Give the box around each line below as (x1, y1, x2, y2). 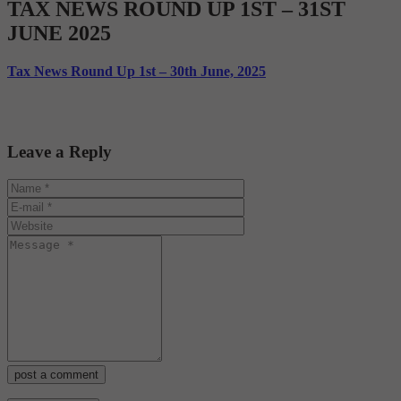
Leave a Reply (7, 142, 112, 162)
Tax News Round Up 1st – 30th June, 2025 (7, 63, 266, 79)
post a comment (14, 368, 98, 382)
